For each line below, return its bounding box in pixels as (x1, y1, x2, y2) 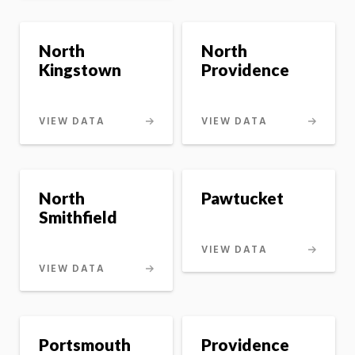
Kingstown (39, 59, 121, 79)
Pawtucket (200, 187, 284, 208)
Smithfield (39, 206, 117, 227)
